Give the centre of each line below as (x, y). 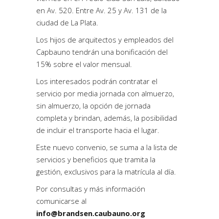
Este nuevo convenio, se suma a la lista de (107, 147)
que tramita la (131, 159)
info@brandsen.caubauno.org (91, 213)
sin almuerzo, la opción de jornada (93, 105)
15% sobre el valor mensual (83, 64)
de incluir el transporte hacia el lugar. (98, 130)
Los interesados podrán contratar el (97, 81)
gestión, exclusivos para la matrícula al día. (106, 171)
